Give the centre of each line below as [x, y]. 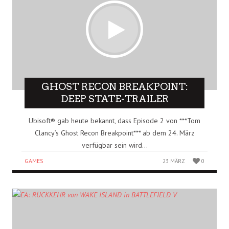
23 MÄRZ [174, 161]
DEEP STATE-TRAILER [114, 99]
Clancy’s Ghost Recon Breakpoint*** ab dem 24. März [114, 133]
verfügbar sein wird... [114, 145]
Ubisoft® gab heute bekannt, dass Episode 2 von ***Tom [114, 120]
